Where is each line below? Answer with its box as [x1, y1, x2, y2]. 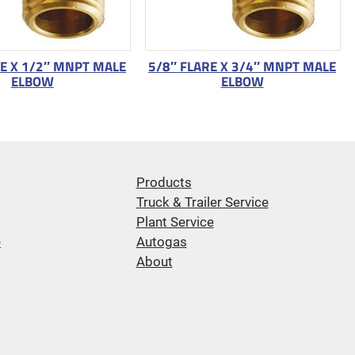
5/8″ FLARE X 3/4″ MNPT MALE [148, 55, 337, 76]
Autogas [136, 234, 187, 250]
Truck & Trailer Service [136, 194, 269, 210]
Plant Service [136, 214, 214, 230]
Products [136, 174, 192, 190]
